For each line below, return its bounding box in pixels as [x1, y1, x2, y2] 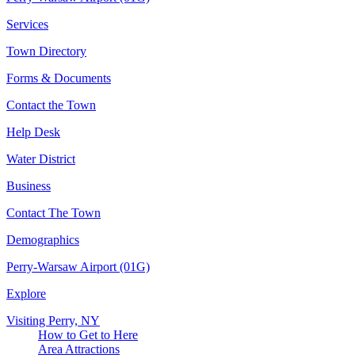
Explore [6, 287, 46, 300]
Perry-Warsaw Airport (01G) [6, 260, 150, 273]
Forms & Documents [6, 71, 111, 85]
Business [6, 179, 51, 193]
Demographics [6, 233, 79, 246]
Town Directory [6, 44, 86, 58]
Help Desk [6, 125, 60, 139]
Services [6, 17, 48, 31]
